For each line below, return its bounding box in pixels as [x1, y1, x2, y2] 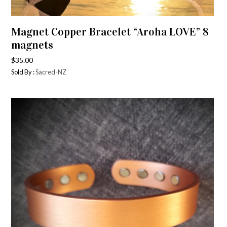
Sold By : [11, 68, 36, 76]
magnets [11, 38, 54, 52]
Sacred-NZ [35, 68, 67, 76]
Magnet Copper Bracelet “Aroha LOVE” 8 [11, 25, 209, 39]
